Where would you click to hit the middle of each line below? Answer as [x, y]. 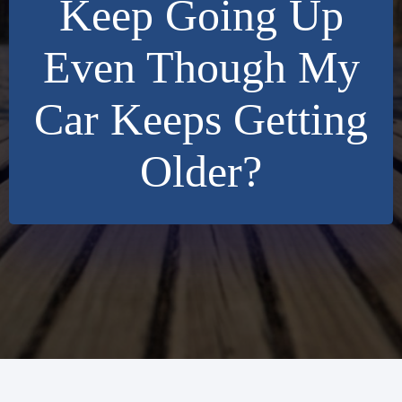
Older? [201, 171]
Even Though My [201, 67]
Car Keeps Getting [201, 119]
